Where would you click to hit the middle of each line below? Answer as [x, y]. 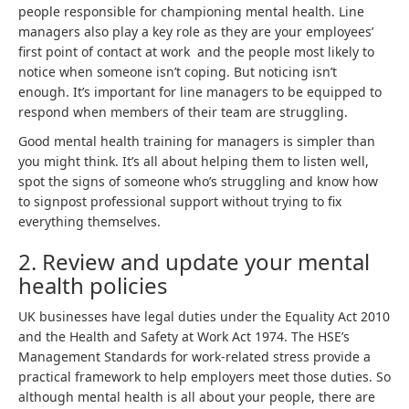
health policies [93, 285]
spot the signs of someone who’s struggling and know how [198, 181]
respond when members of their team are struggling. [185, 112]
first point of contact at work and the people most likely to [196, 52]
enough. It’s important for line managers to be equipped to [200, 92]
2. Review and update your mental [194, 262]
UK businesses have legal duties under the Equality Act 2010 [204, 316]
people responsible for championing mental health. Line [191, 11]
